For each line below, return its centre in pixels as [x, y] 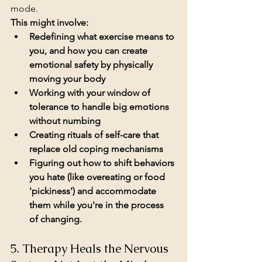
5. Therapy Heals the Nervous [91, 249]
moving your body [67, 79]
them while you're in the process [98, 205]
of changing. [57, 219]
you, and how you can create [89, 51]
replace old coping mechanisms [96, 149]
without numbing [65, 121]
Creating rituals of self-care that [95, 135]
